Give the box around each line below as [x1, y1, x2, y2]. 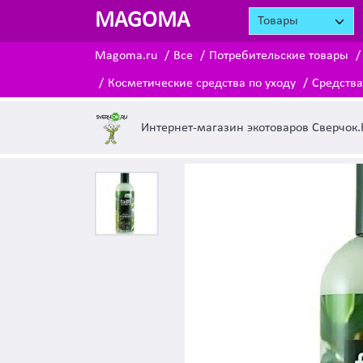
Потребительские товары [209, 49, 348, 62]
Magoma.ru [95, 49, 157, 62]
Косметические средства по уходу [108, 77, 296, 90]
